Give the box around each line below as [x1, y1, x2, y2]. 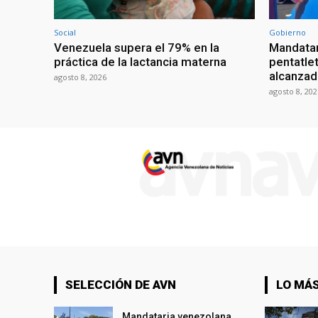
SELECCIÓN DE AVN [65, 278, 176, 292]
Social [54, 27, 76, 38]
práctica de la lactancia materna [54, 55, 226, 70]
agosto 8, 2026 [54, 72, 106, 83]
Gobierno [269, 27, 306, 38]
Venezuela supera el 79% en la [54, 40, 219, 55]
